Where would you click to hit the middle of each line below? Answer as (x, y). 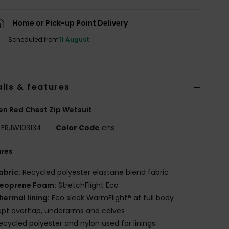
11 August (74, 39)
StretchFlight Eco (88, 185)
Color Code (78, 128)
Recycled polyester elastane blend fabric (95, 172)
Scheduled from (34, 39)
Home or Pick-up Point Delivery (70, 23)
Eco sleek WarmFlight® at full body (112, 198)
